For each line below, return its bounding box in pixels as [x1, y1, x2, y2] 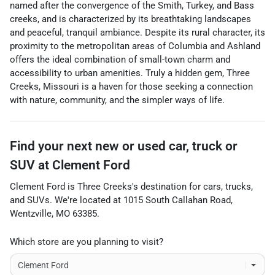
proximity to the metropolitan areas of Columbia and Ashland [10, 41, 260, 52]
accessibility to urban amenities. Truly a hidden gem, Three [10, 68, 250, 79]
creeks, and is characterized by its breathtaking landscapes [10, 14, 251, 25]
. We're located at [50, 195, 123, 206]
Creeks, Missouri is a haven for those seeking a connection [10, 81, 253, 92]
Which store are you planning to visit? [10, 236, 163, 247]
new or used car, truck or [95, 139, 238, 153]
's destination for [132, 181, 201, 192]
